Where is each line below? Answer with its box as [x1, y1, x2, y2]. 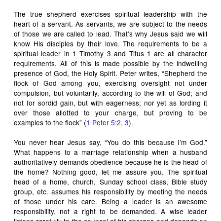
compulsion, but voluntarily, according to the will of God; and [14, 88, 207, 98]
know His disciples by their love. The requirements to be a [14, 38, 207, 48]
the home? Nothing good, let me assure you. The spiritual [14, 167, 207, 177]
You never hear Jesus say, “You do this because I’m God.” [14, 137, 207, 147]
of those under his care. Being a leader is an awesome [14, 196, 207, 206]
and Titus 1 [110, 48, 151, 58]
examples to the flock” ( [14, 117, 87, 127]
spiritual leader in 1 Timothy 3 [14, 48, 111, 58]
